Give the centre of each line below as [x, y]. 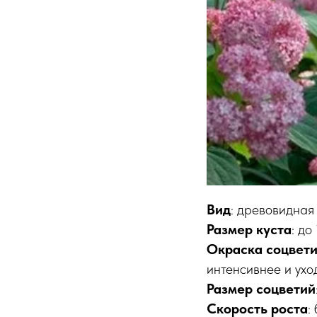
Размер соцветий [261, 289]
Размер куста [249, 230]
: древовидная [272, 210]
